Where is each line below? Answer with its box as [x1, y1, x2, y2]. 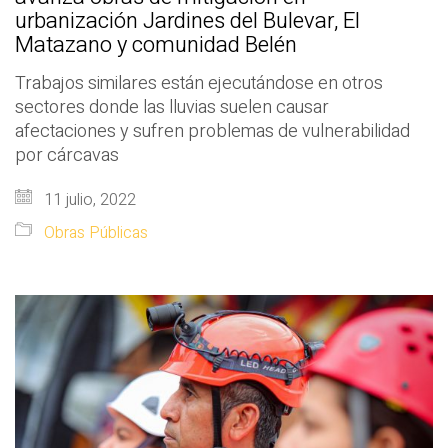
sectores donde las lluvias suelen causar [15, 94, 329, 122]
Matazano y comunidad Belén [15, 29, 297, 62]
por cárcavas [15, 142, 119, 170]
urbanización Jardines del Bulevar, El [15, 5, 360, 38]
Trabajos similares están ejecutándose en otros [15, 70, 383, 98]
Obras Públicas [44, 221, 148, 246]
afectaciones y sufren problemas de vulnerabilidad [15, 118, 410, 146]
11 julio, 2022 [40, 188, 136, 213]
